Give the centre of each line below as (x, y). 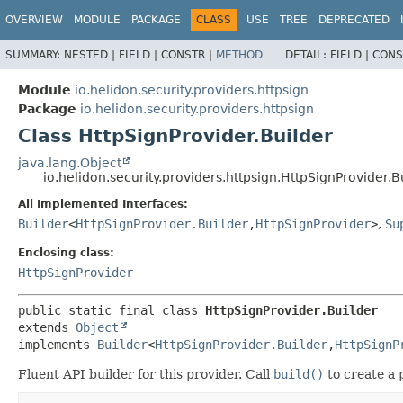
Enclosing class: (66, 252)
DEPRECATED (354, 20)
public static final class (112, 310)
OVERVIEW (34, 20)
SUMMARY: (35, 54)
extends (47, 327)
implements (58, 344)
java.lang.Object (70, 162)
